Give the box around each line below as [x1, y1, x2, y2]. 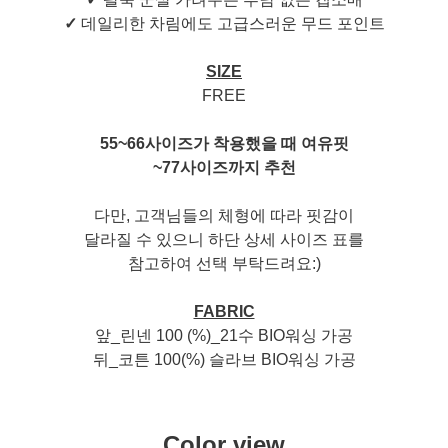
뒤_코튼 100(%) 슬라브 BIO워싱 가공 [92, 351, 356, 369]
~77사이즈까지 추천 [152, 159, 296, 177]
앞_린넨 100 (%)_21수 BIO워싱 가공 [95, 327, 353, 345]
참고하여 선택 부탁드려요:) [127, 255, 321, 273]
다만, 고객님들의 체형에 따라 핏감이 [94, 207, 354, 225]
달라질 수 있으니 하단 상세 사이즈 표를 [84, 231, 364, 249]
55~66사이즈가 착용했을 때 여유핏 [99, 135, 349, 153]
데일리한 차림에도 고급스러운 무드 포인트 [76, 15, 385, 33]
